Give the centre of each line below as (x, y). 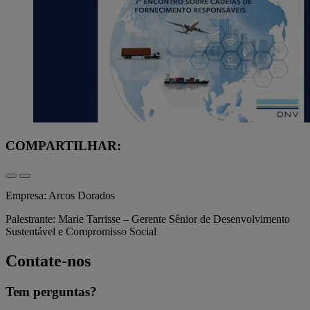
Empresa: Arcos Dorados (62, 196)
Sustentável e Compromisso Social (81, 232)
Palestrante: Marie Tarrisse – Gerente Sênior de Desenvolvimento (148, 219)
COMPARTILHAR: (63, 145)
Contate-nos (48, 261)
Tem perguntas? (51, 292)
